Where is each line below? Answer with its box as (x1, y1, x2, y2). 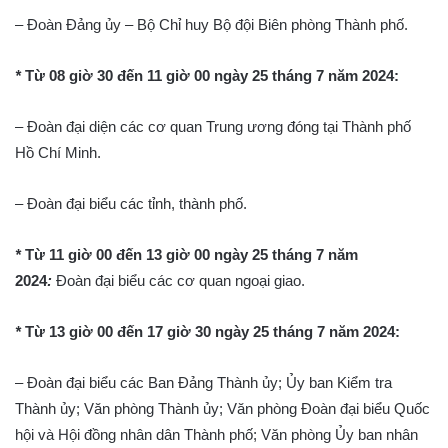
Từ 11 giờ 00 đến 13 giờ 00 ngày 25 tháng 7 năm (25, 246, 358, 263)
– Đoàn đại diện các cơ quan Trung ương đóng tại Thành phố (15, 118, 411, 135)
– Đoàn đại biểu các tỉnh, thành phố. (15, 195, 247, 212)
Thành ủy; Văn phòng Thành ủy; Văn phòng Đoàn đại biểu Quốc (15, 400, 430, 417)
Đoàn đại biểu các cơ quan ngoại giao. (52, 272, 305, 289)
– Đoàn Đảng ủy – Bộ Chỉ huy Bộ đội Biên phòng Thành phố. (15, 16, 408, 33)
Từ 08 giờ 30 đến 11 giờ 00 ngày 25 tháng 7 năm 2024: (25, 67, 399, 84)
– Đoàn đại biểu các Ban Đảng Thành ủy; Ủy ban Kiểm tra (15, 374, 392, 391)
